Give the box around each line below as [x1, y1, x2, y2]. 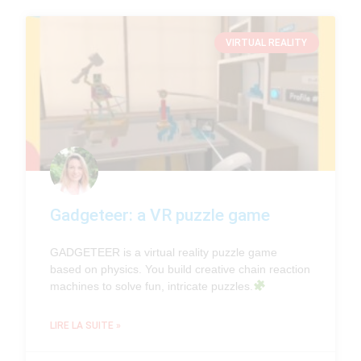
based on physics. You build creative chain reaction [50, 262, 311, 276]
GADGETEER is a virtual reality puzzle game [50, 245, 278, 259]
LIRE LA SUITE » [50, 319, 122, 331]
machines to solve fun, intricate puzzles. [50, 279, 254, 293]
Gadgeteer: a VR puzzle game [50, 205, 271, 225]
